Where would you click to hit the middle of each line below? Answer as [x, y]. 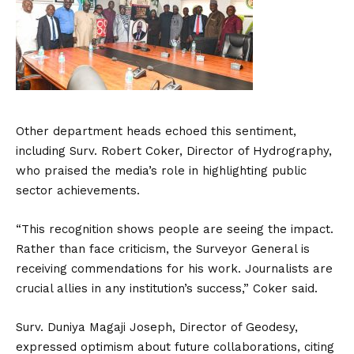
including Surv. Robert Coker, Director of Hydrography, [174, 151]
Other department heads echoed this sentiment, [156, 131]
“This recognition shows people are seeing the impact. [175, 229]
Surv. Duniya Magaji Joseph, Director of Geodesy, [157, 327]
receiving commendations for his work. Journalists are [174, 269]
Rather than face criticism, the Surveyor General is [163, 249]
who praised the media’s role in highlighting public [161, 171]
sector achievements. [78, 190]
